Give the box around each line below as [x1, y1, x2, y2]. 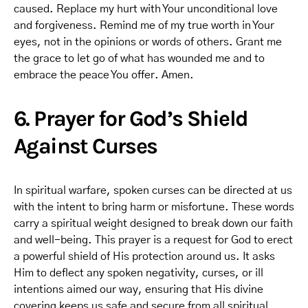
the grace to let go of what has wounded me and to [14, 53, 265, 64]
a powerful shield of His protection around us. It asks [14, 251, 275, 262]
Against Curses [14, 133, 157, 159]
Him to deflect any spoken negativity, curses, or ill [14, 267, 263, 278]
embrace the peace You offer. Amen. [14, 69, 194, 80]
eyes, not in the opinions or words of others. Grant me [14, 36, 282, 47]
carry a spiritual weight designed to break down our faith [14, 218, 293, 229]
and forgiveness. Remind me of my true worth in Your [14, 20, 274, 31]
